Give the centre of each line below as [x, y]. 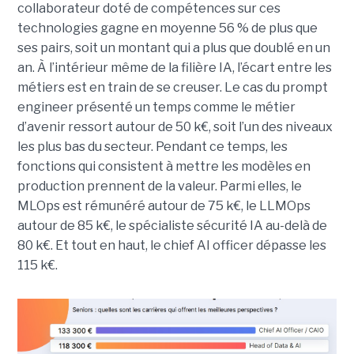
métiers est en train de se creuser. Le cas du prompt [172, 87]
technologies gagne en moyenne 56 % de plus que [167, 28]
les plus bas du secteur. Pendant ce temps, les [152, 146]
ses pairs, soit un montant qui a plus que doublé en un [173, 47]
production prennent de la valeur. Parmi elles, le [159, 186]
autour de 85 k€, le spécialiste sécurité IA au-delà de [172, 225]
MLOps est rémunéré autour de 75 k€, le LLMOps [164, 205]
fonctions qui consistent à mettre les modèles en [164, 166]
